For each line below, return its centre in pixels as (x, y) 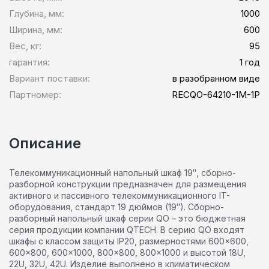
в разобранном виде (216, 78)
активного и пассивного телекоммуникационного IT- (119, 195)
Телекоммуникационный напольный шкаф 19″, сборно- (122, 172)
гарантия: (29, 62)
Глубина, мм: (37, 13)
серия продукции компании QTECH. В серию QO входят (127, 229)
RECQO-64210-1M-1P (216, 94)
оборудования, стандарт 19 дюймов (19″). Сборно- (116, 207)
